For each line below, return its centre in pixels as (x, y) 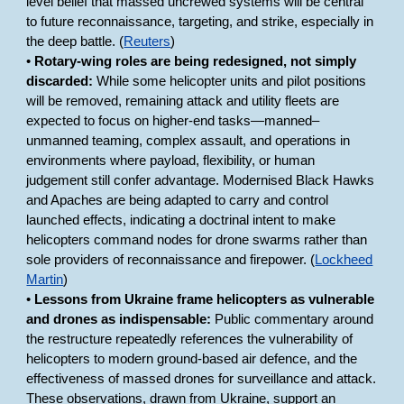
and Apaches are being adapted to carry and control (178, 200)
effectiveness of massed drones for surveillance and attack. (202, 379)
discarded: (60, 81)
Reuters (147, 41)
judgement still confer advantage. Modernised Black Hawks (201, 180)
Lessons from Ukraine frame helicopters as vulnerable (205, 299)
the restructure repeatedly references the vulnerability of (190, 339)
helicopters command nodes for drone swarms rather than (197, 240)
